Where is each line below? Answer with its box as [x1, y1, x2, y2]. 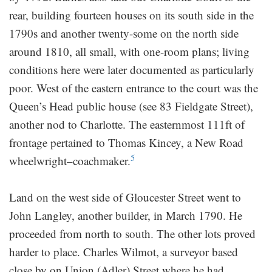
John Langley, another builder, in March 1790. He [9, 207, 242, 223]
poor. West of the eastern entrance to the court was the [9, 80, 258, 95]
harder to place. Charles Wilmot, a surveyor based [9, 243, 238, 259]
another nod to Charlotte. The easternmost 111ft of [9, 116, 245, 132]
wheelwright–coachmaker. [9, 152, 131, 168]
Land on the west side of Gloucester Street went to [9, 189, 241, 205]
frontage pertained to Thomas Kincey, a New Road [9, 134, 243, 150]
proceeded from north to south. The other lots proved [9, 225, 256, 241]
